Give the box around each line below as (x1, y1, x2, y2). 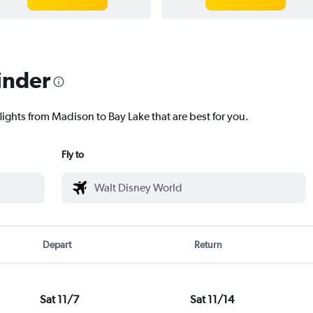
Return (194, 239, 222, 251)
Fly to (61, 149, 84, 161)
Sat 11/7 (39, 293, 79, 307)
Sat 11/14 (189, 293, 234, 307)
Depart (43, 239, 72, 251)
